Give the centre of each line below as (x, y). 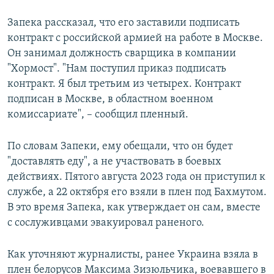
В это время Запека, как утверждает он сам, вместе (134, 208)
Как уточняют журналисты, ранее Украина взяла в (133, 255)
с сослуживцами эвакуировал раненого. (106, 223)
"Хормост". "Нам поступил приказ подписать (117, 69)
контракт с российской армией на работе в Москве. (135, 39)
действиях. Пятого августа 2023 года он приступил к (136, 177)
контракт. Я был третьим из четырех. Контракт (124, 84)
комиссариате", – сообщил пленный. (98, 115)
